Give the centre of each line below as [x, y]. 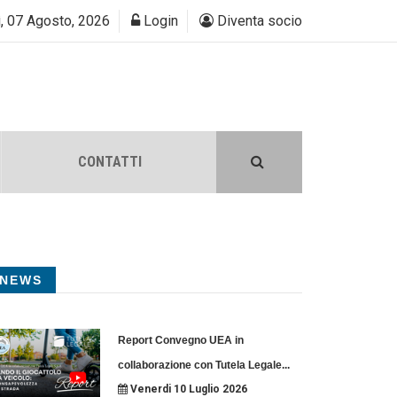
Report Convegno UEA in [180, 340]
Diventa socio [258, 21]
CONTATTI [110, 162]
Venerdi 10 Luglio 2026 [187, 389]
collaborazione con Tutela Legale [199, 365]
